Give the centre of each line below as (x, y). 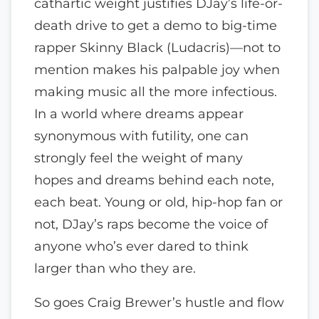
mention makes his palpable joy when (157, 69)
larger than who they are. (115, 268)
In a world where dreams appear (139, 113)
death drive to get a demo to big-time (156, 25)
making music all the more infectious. (156, 91)
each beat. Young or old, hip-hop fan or (158, 202)
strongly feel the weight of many (138, 157)
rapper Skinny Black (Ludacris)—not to (157, 47)
